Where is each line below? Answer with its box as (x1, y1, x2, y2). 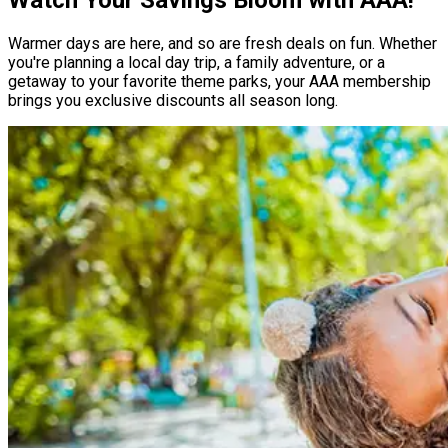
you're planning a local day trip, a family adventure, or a (8, 52, 385, 72)
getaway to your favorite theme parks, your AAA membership (8, 71, 431, 91)
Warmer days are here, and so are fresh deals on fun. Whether (8, 33, 437, 53)
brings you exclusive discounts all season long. (8, 90, 338, 110)
